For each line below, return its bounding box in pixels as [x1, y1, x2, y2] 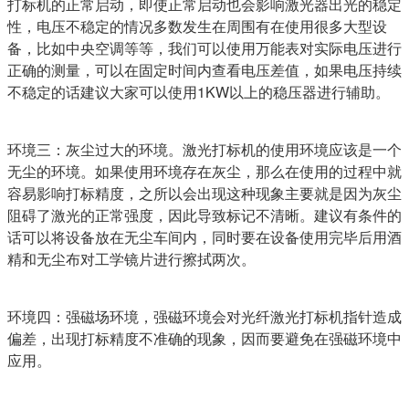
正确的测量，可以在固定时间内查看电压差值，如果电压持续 [7, 58, 402, 80]
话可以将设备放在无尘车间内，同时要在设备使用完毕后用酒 [7, 225, 402, 247]
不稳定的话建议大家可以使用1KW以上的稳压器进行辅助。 [7, 80, 390, 102]
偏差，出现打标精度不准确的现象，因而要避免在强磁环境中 [7, 327, 402, 349]
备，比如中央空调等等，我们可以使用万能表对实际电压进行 [7, 37, 402, 58]
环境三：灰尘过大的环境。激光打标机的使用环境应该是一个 [7, 138, 402, 160]
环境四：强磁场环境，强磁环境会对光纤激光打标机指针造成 [7, 305, 402, 327]
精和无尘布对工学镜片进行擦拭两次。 [7, 247, 256, 269]
